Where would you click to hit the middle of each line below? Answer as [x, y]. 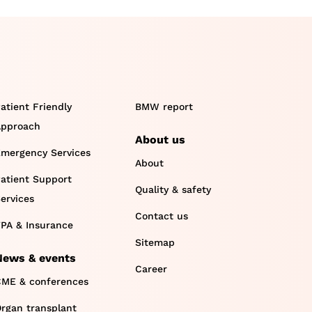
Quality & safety [173, 189]
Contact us [161, 216]
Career [151, 268]
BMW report [164, 106]
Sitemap [155, 242]
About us [160, 139]
